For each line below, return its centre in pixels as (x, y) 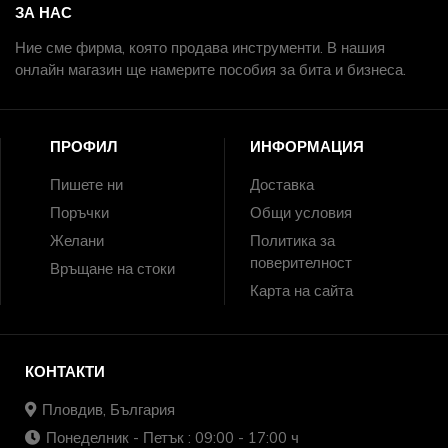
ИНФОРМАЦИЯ (306, 147)
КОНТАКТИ (64, 371)
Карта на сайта (301, 291)
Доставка (281, 185)
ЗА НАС (43, 13)
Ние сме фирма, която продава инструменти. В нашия (200, 48)
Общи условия (300, 213)
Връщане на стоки (112, 269)
